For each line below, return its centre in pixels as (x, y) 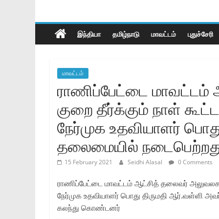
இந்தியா (89, 34)
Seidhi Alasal (146, 162)
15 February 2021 (88, 162)
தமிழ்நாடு (126, 34)
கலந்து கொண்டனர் (89, 208)
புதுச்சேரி (200, 34)
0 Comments (195, 162)
